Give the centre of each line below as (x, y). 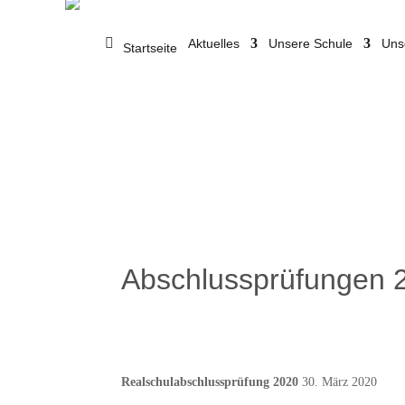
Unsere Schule (311, 43)
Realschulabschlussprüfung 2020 (210, 381)
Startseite (151, 47)
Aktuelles (214, 43)
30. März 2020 (338, 381)
